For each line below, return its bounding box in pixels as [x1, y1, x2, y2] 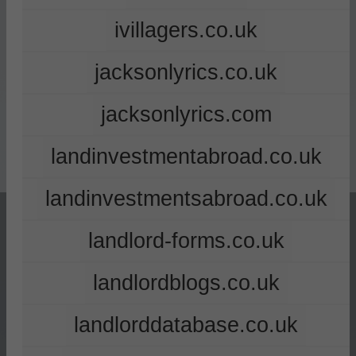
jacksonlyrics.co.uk [95, 60, 277, 84]
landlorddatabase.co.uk [74, 313, 298, 337]
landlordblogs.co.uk [92, 271, 280, 295]
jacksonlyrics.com [100, 103, 272, 126]
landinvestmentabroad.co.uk [50, 145, 322, 168]
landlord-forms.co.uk [87, 229, 284, 253]
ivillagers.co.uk [114, 18, 257, 42]
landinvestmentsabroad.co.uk [44, 187, 327, 211]
